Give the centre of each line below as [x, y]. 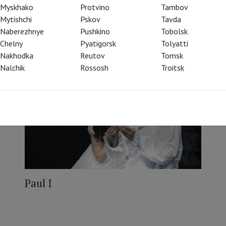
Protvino [95, 7]
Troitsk [172, 68]
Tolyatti [174, 43]
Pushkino [95, 31]
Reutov [93, 55]
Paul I [38, 183]
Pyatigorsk [98, 43]
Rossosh [95, 68]
